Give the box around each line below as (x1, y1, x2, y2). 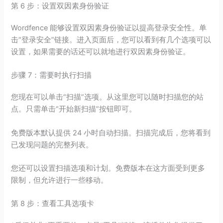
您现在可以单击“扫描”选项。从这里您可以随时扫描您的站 (11, 93, 204, 102)
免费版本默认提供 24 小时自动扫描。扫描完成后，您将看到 (11, 128, 211, 137)
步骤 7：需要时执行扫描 (11, 71, 92, 80)
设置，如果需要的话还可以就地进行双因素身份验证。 (11, 47, 191, 56)
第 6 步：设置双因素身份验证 (11, 1, 110, 10)
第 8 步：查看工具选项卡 (11, 199, 95, 209)
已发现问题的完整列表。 (11, 140, 94, 149)
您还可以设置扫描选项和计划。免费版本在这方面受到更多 (11, 164, 206, 173)
